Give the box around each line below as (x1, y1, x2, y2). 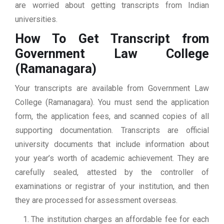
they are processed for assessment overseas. (15, 195, 177, 205)
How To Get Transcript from (15, 31, 209, 46)
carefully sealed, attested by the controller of (15, 167, 209, 177)
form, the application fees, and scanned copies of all (15, 111, 209, 121)
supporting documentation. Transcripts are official (15, 125, 209, 135)
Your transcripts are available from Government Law (15, 83, 209, 93)
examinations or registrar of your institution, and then (15, 181, 209, 191)
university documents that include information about (15, 139, 209, 149)
